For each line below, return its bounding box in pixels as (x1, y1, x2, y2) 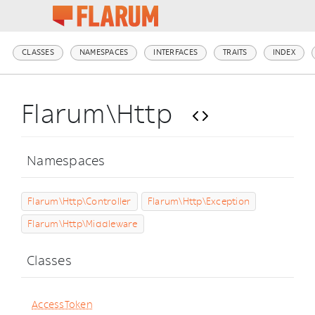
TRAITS (223, 48, 247, 57)
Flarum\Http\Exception (147, 196, 250, 207)
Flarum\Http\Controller (27, 196, 131, 207)
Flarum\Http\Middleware (27, 219, 138, 229)
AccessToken (32, 299, 93, 311)
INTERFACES (153, 48, 198, 57)
